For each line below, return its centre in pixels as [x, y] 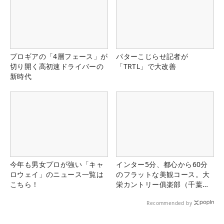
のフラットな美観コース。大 [163, 174]
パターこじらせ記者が [152, 56]
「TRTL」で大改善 [146, 66]
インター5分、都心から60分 [162, 164]
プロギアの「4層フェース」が [59, 56]
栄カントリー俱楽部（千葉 [159, 184]
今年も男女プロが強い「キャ [57, 164]
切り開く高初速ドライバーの [57, 66]
